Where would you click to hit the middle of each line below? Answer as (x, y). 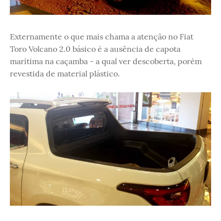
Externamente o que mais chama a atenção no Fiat (102, 37)
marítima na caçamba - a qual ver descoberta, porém (106, 61)
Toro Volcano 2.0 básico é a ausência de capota (95, 49)
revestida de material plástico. (65, 74)
